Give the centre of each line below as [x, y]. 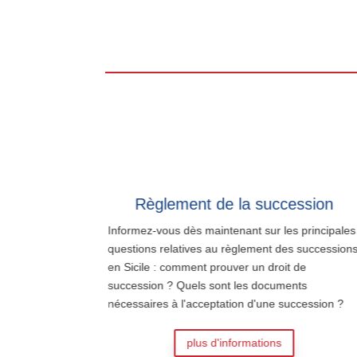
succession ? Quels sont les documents [204, 285]
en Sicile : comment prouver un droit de [204, 267]
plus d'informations [232, 342]
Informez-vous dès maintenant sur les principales [229, 230]
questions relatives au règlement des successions [230, 248]
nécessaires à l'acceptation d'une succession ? [223, 303]
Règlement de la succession [232, 204]
